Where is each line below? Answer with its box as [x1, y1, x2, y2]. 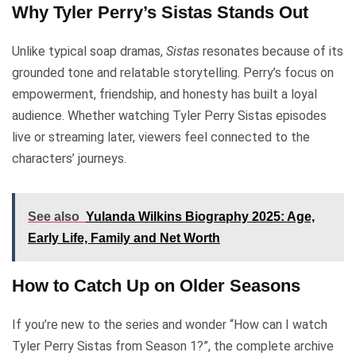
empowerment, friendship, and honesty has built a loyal [12, 87, 317, 103]
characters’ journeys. [12, 151, 126, 167]
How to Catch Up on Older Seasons [12, 276, 300, 296]
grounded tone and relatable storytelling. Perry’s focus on [12, 65, 334, 81]
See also [28, 210, 79, 224]
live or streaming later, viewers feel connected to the [12, 130, 310, 145]
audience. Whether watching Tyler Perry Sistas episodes [12, 108, 327, 124]
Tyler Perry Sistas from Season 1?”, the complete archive [12, 339, 334, 354]
